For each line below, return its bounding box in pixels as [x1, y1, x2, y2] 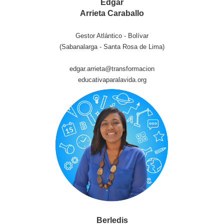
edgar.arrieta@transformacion [69, 65, 154, 72]
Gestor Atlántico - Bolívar [75, 32, 148, 39]
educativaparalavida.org [77, 76, 146, 83]
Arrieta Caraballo [80, 9, 144, 17]
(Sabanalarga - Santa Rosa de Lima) [59, 43, 164, 50]
